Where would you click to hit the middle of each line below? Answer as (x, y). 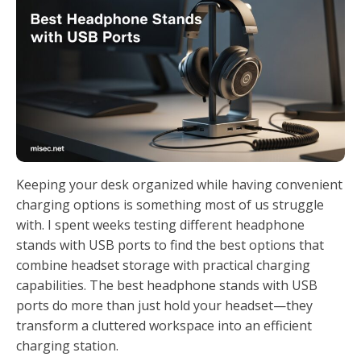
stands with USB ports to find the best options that (170, 245)
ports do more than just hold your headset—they (164, 305)
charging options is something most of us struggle (170, 204)
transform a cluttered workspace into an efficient (164, 325)
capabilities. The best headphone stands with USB (167, 285)
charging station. (67, 345)
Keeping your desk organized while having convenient (179, 184)
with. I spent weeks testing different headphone (160, 224)
